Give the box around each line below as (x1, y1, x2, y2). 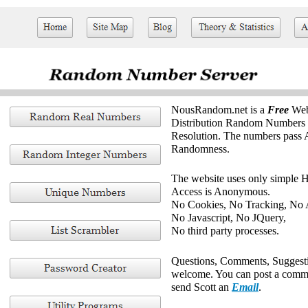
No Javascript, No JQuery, (171, 212, 286, 223)
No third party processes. (171, 225, 279, 236)
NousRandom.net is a (171, 104, 267, 115)
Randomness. (171, 143, 230, 155)
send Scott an (171, 281, 232, 293)
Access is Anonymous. (171, 186, 270, 197)
